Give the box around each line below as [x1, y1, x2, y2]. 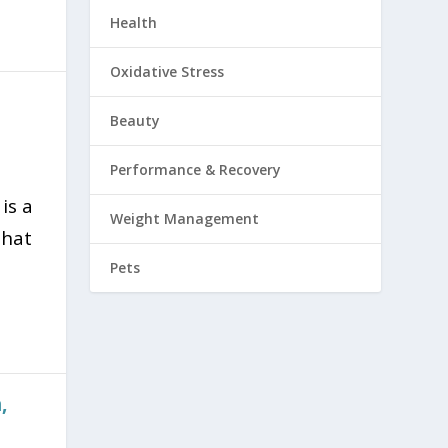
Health [110, 13, 158, 33]
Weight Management [110, 209, 260, 229]
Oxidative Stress [110, 62, 225, 82]
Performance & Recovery [110, 160, 282, 180]
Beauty [110, 111, 161, 131]
